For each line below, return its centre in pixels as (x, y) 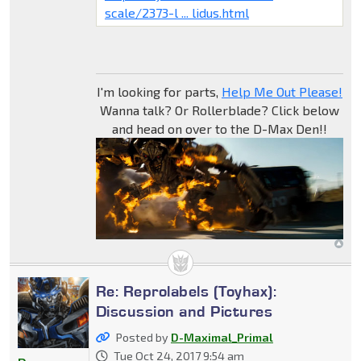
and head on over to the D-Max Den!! (219, 128)
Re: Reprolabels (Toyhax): (186, 291)
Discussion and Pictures (184, 311)
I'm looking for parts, (159, 91)
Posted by (143, 338)
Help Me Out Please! (282, 91)
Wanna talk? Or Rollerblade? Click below (219, 110)
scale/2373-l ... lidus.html (176, 12)
